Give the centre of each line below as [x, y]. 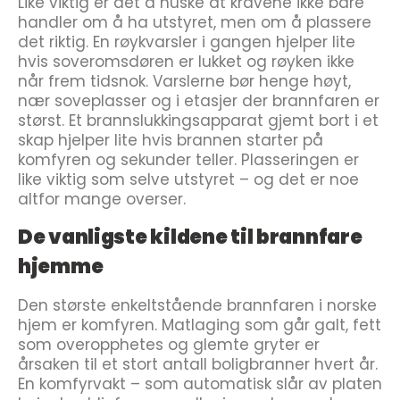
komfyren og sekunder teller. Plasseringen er [188, 160]
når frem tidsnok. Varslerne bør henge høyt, [184, 81]
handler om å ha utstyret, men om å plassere [195, 22]
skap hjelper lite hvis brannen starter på [171, 140]
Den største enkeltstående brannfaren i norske [197, 305]
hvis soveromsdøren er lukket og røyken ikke [186, 62]
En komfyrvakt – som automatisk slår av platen [200, 384]
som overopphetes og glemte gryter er [169, 345]
